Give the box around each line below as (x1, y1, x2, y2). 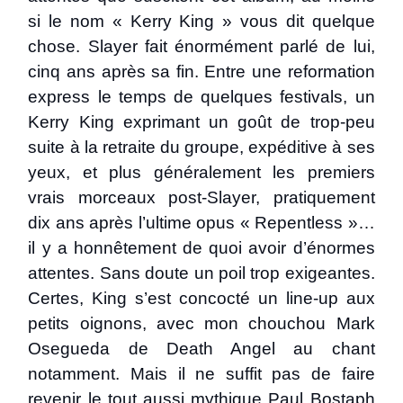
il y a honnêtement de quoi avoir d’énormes (28, 238, 375, 257)
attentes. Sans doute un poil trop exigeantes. (28, 264, 375, 282)
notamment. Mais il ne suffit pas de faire (28, 364, 375, 383)
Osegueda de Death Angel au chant (28, 339, 375, 358)
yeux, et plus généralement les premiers (28, 163, 375, 182)
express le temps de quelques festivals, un (28, 87, 375, 106)
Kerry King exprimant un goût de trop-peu (28, 112, 375, 131)
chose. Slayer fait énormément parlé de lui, (28, 37, 375, 56)
